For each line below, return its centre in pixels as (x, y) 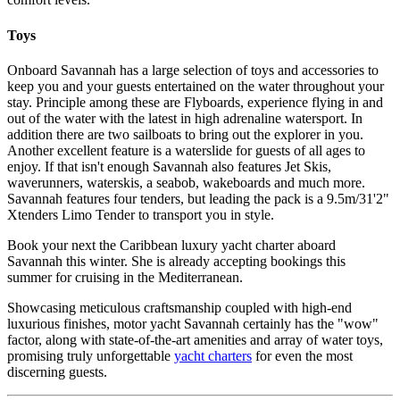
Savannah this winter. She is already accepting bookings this (176, 261)
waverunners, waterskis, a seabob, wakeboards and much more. (186, 182)
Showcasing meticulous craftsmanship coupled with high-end (179, 307)
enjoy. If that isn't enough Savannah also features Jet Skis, (169, 166)
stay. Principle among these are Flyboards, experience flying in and (195, 102)
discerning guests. (57, 371)
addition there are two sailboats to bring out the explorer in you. (185, 134)
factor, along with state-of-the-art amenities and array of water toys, (195, 339)
